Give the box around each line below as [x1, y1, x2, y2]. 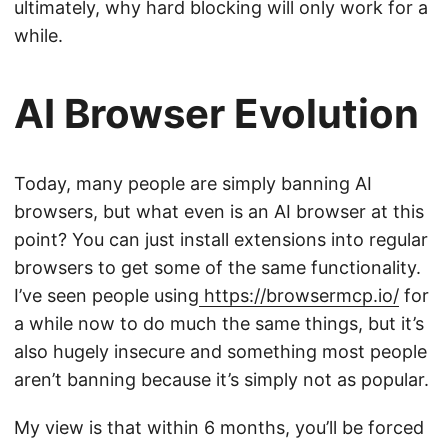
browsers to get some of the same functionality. [14, 256, 421, 278]
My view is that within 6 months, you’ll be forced [14, 416, 424, 438]
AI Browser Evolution [14, 88, 419, 138]
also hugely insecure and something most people [14, 340, 427, 362]
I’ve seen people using [14, 284, 199, 306]
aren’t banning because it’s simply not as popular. [14, 368, 429, 390]
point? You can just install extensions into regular [14, 228, 428, 250]
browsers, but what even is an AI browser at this [14, 200, 424, 222]
